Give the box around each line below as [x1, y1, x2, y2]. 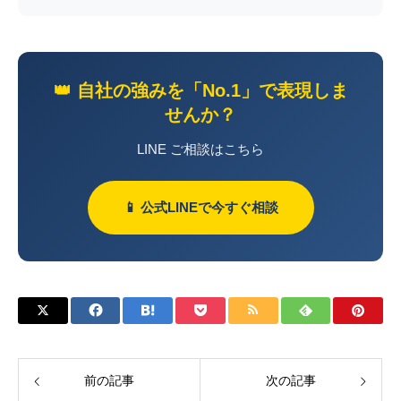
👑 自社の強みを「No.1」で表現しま [53, 81, 348, 101]
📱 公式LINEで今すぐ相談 [123, 200, 278, 216]
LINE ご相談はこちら [137, 141, 264, 158]
